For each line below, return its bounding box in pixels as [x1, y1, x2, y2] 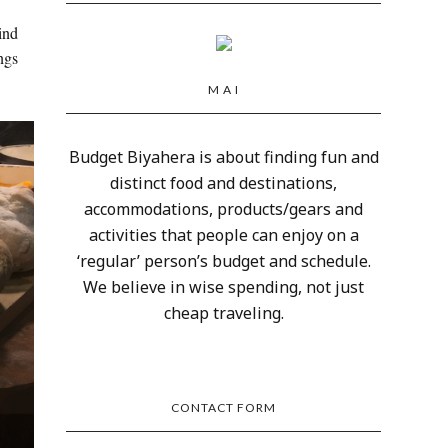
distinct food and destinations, [110, 171, 338, 194]
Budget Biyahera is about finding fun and [68, 145, 379, 168]
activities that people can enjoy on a [88, 223, 359, 246]
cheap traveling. [163, 301, 284, 324]
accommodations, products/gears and [84, 197, 364, 220]
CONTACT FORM [171, 399, 277, 415]
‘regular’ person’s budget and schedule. [76, 249, 371, 272]
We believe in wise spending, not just [83, 275, 365, 298]
